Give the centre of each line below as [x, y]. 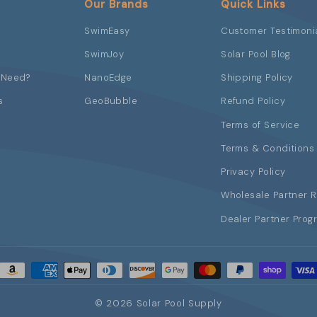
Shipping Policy [257, 77]
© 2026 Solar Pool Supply [158, 304]
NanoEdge [108, 77]
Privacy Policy [253, 172]
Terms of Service [260, 125]
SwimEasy [107, 30]
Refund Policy [253, 101]
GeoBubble [111, 101]
